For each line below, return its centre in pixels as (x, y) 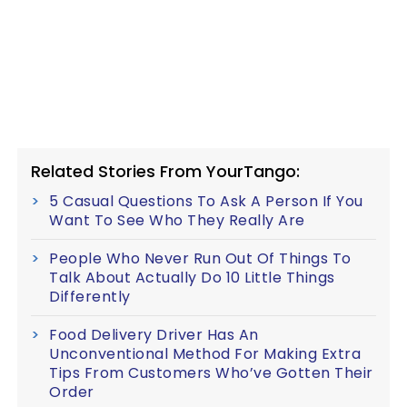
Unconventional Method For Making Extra (205, 354)
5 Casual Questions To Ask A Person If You (206, 201)
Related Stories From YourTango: (165, 171)
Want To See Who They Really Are (177, 220)
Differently (90, 297)
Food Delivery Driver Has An (154, 335)
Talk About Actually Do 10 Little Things (192, 278)
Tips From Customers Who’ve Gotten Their (211, 373)
